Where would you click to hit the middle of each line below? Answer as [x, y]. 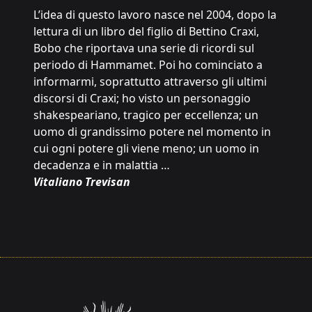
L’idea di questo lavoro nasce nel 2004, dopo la [155, 15]
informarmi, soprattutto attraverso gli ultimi [150, 81]
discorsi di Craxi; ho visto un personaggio [142, 98]
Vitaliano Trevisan [82, 182]
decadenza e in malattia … [102, 165]
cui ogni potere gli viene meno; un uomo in [146, 148]
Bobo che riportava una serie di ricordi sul [144, 48]
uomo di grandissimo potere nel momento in [152, 132]
